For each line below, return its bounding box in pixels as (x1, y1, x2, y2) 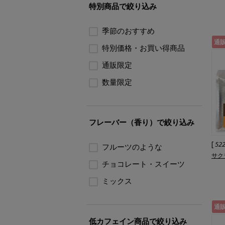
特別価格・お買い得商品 (102, 43, 185, 53)
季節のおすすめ (102, 26, 155, 36)
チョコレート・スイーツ (102, 159, 185, 169)
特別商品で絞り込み (89, 1, 157, 11)
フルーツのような (102, 142, 162, 152)
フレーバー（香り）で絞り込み (89, 117, 194, 127)
